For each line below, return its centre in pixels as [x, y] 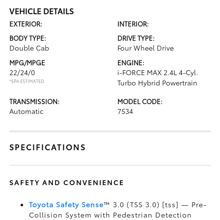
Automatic [27, 111]
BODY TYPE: [28, 38]
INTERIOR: [133, 24]
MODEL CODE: [140, 101]
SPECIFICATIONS [48, 147]
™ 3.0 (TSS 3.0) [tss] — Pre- [155, 204]
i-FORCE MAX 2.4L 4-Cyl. [158, 72]
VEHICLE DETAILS [42, 11]
